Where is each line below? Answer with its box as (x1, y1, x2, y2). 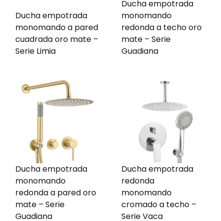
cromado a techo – (121, 199, 197, 211)
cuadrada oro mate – (15, 33, 98, 45)
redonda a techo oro (121, 21, 202, 33)
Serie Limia (15, 45, 56, 57)
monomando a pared (15, 21, 98, 33)
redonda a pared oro (15, 187, 96, 199)
